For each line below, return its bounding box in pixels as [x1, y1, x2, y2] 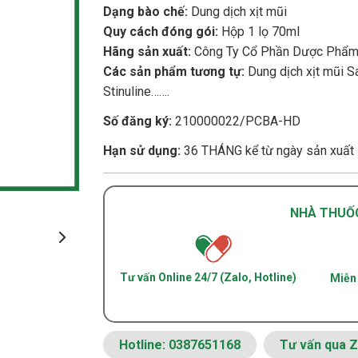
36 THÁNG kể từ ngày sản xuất [181, 142, 354, 158]
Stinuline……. [103, 83, 169, 99]
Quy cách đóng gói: [103, 23, 221, 39]
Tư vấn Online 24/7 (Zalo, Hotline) [119, 270, 296, 284]
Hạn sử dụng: [103, 142, 181, 158]
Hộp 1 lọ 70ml [221, 23, 303, 39]
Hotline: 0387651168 [119, 336, 241, 352]
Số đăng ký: [103, 113, 172, 129]
